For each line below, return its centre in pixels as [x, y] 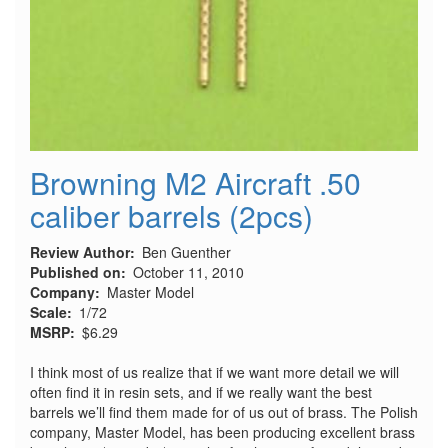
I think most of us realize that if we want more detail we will [214, 372]
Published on [75, 272]
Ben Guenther [186, 252]
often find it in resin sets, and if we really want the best [201, 392]
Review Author [80, 252]
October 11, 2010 [188, 272]
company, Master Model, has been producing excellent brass [222, 432]
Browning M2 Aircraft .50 [195, 182]
